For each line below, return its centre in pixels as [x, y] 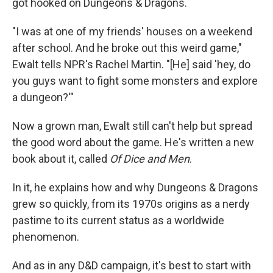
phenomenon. [46, 237]
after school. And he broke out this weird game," [127, 48]
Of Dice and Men [150, 159]
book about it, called [61, 159]
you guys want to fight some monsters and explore [135, 81]
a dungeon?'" [43, 97]
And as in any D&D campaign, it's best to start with [132, 265]
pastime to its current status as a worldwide [118, 220]
